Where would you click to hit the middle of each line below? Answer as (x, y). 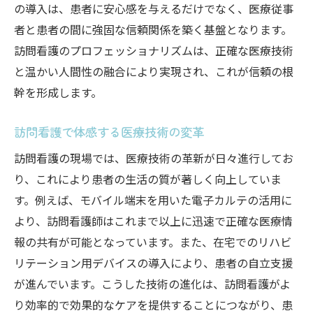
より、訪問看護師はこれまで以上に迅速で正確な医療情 (153, 221)
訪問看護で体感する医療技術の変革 (109, 132)
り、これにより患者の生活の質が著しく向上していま (148, 179)
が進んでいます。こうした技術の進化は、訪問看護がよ (152, 284)
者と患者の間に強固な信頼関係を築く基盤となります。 (153, 29)
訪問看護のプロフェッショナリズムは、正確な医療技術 (154, 50)
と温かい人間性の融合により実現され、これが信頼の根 (154, 71)
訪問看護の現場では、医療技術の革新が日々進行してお (154, 158)
